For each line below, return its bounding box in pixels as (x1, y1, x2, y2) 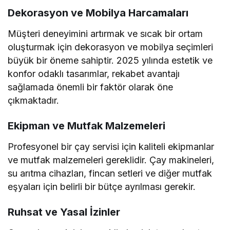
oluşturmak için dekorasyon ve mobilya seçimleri (8, 42, 214, 53)
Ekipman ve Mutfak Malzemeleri (8, 120, 165, 132)
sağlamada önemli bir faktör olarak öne (8, 82, 174, 93)
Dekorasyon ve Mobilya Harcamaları (8, 7, 188, 20)
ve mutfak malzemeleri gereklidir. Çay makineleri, (8, 155, 215, 166)
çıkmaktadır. (8, 95, 59, 106)
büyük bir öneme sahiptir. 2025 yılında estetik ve (8, 55, 213, 66)
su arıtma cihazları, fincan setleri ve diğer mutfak (8, 168, 213, 179)
